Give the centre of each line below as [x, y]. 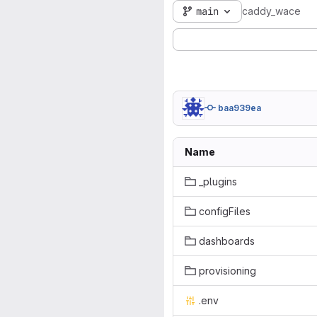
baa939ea [240, 108]
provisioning [227, 271]
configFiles [225, 211]
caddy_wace [271, 11]
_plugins [218, 181]
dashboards [227, 241]
